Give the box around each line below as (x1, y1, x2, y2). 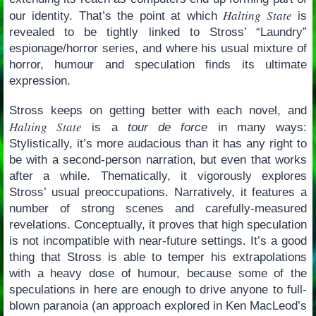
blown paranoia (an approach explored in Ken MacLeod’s (8, 298, 308, 312)
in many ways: (207, 120, 308, 134)
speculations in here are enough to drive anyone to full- (8, 282, 308, 296)
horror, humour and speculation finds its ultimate (8, 57, 308, 71)
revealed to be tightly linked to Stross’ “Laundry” (8, 25, 308, 39)
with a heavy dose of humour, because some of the (8, 266, 308, 280)
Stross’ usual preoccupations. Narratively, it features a (8, 185, 308, 199)
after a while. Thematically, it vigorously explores (8, 169, 308, 183)
